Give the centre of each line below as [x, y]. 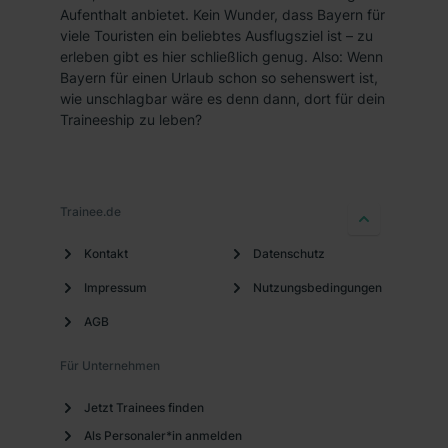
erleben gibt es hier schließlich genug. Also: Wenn [221, 56]
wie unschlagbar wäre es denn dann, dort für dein [222, 98]
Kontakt [106, 253]
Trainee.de [90, 211]
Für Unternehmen [110, 365]
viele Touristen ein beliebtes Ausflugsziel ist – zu [216, 35]
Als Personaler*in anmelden [163, 435]
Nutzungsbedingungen [318, 287]
